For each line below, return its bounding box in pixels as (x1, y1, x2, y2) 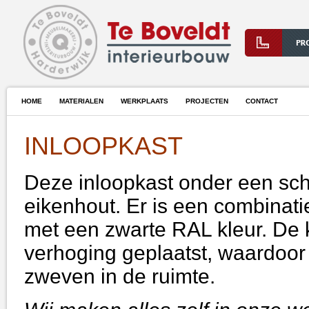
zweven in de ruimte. (24, 265, 215, 288)
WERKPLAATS (121, 97, 168, 105)
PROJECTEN (186, 97, 228, 105)
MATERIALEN (59, 97, 103, 105)
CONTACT (246, 97, 278, 105)
